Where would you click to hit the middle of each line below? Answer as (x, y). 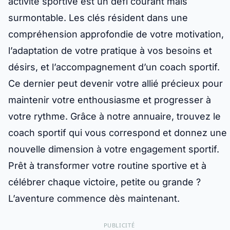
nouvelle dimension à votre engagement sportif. (114, 149)
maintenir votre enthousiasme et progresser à (110, 100)
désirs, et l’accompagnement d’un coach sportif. (114, 67)
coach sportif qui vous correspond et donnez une (118, 133)
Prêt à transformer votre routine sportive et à (107, 166)
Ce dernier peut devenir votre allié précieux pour (116, 84)
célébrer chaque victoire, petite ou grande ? (104, 182)
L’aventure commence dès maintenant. (94, 199)
